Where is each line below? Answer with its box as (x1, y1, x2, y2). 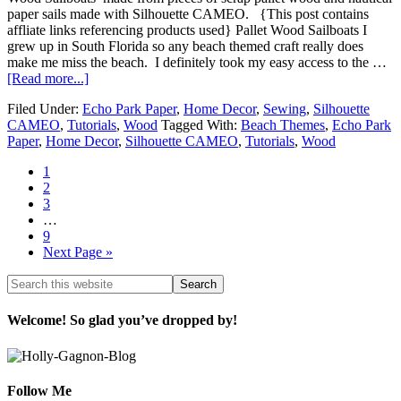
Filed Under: (7, 101, 82, 117)
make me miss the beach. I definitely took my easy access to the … (7, 55, 387, 71)
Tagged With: (161, 117, 241, 133)
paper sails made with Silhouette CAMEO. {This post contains (7, 6, 369, 22)
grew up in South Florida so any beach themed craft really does (7, 38, 363, 55)
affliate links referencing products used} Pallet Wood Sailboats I (7, 22, 367, 38)
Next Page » (43, 244, 113, 260)
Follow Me (7, 382, 72, 398)
